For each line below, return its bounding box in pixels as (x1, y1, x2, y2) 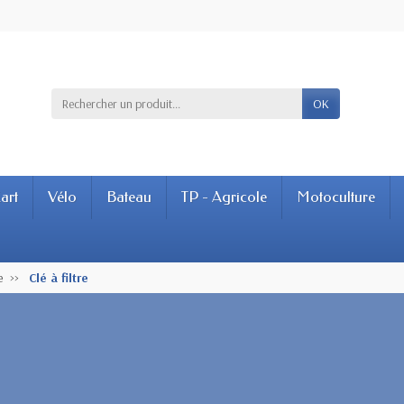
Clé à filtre (29, 269, 88, 286)
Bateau (106, 188, 151, 206)
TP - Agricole (181, 188, 267, 206)
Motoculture (297, 188, 375, 206)
